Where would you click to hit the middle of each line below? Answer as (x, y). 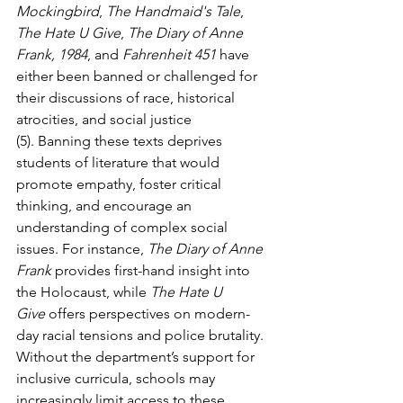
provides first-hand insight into (152, 270)
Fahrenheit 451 (169, 54)
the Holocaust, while (83, 292)
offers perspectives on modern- (148, 313)
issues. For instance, (82, 249)
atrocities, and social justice (106, 119)
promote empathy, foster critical (121, 184)
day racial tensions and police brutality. (142, 335)
